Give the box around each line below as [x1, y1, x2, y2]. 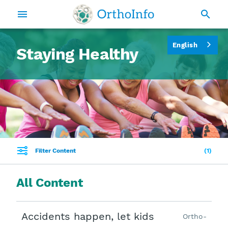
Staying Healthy [16, 44, 138, 64]
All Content [16, 175, 83, 190]
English [172, 41, 197, 49]
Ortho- [183, 212, 207, 221]
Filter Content [35, 147, 76, 155]
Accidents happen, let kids [21, 210, 154, 223]
